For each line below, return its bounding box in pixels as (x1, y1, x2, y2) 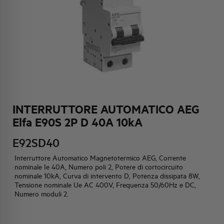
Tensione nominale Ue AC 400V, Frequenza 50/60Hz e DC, (14, 180, 196, 190)
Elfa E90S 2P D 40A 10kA (12, 114, 143, 130)
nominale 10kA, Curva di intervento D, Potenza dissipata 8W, (14, 171, 200, 181)
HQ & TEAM (16, 19, 62, 30)
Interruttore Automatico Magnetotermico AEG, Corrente (14, 153, 186, 163)
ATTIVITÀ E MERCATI (16, 50, 100, 61)
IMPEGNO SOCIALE (16, 81, 92, 92)
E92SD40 (12, 135, 60, 150)
